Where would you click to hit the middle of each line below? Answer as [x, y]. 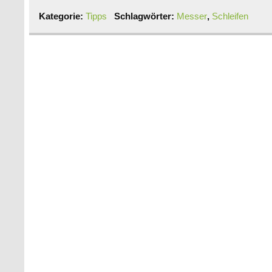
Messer [192, 16]
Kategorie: [63, 16]
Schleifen [230, 16]
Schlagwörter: [145, 16]
